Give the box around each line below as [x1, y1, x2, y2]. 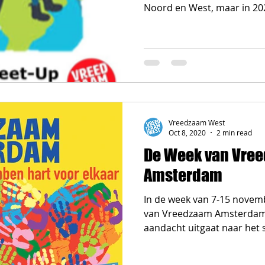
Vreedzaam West [169, 117, 225, 127]
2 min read [216, 128, 252, 137]
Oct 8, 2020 [169, 128, 206, 137]
